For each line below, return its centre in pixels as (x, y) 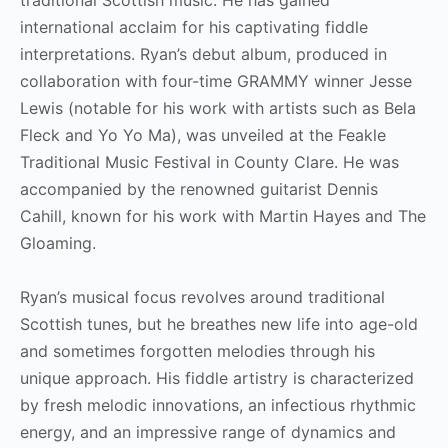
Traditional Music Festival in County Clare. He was (209, 161)
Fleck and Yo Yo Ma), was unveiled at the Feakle (203, 134)
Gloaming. (58, 242)
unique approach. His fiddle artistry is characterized (217, 377)
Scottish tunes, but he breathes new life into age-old (219, 323)
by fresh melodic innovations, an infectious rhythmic (218, 404)
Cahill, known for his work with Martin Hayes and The (223, 215)
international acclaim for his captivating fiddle (194, 26)
